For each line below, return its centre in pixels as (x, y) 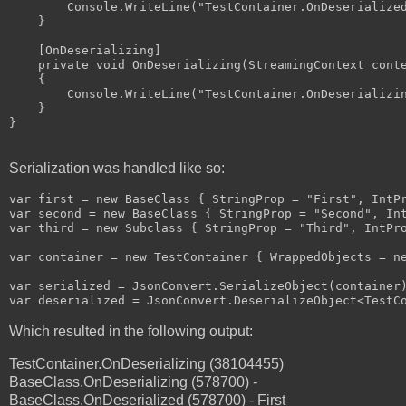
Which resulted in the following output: (131, 331)
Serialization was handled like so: (117, 169)
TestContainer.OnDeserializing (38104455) (146, 363)
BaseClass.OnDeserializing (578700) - (133, 382)
